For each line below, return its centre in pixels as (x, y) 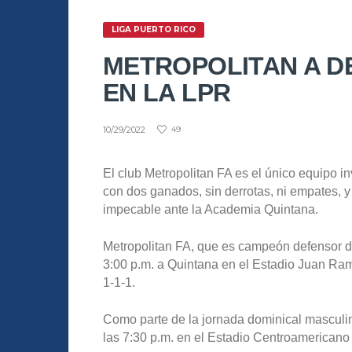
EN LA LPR (167, 92)
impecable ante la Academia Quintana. (211, 210)
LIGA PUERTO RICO (154, 29)
